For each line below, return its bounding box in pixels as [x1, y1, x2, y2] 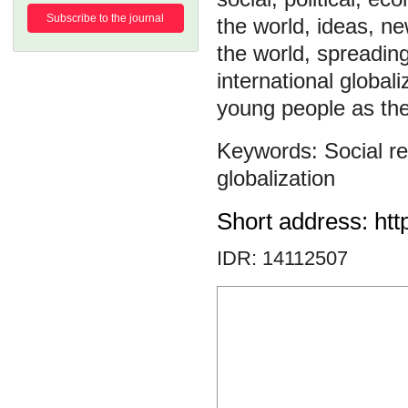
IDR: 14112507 [217, 247, 348, 270]
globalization [217, 166, 335, 190]
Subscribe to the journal [46, 12, 165, 25]
